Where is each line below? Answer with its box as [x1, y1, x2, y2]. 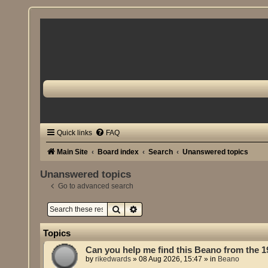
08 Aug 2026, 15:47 [139, 254, 203, 263]
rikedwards [95, 254, 132, 263]
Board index [98, 148, 139, 156]
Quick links [57, 129, 93, 137]
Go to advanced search [58, 182, 134, 191]
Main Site [57, 148, 89, 156]
